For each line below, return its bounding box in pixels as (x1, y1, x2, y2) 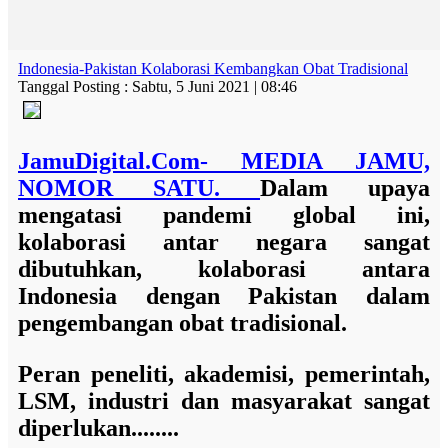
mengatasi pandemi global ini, (18, 202, 430, 228)
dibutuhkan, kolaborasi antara (18, 256, 430, 282)
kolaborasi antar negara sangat (18, 229, 430, 255)
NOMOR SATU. (18, 175, 220, 201)
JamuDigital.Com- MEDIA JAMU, (18, 148, 430, 174)
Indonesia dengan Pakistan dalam (18, 283, 430, 309)
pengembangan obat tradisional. (18, 310, 347, 336)
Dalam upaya (260, 175, 430, 201)
